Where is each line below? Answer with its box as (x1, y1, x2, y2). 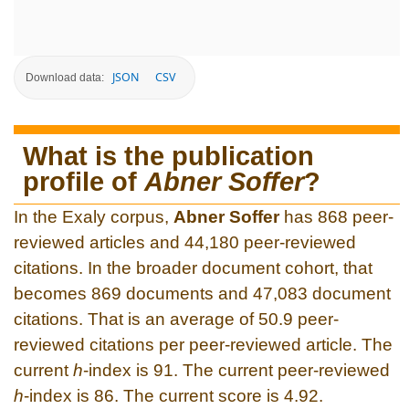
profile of (23, 166, 144, 196)
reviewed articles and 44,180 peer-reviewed (14, 232, 356, 252)
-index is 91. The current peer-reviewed (83, 360, 390, 380)
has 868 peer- (279, 206, 393, 226)
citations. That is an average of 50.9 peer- (14, 309, 339, 329)
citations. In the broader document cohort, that (14, 257, 372, 278)
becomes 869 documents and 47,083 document (14, 283, 391, 303)
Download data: (26, 70, 104, 84)
